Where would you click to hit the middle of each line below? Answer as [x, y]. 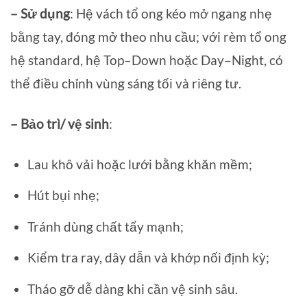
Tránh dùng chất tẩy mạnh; [105, 226]
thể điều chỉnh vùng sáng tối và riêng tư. [126, 83]
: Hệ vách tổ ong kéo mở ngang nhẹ [171, 13]
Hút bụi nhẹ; [63, 195]
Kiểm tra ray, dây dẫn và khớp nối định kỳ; [148, 258]
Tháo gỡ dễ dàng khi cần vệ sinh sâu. [132, 288]
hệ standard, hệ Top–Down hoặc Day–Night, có [147, 60]
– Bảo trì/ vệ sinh [60, 123]
